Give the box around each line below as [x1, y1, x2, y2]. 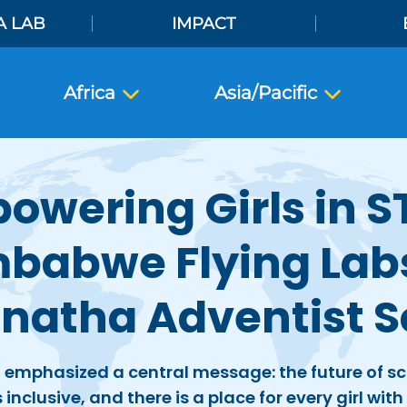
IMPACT [172, 14, 236, 34]
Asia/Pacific [214, 82, 322, 104]
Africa [64, 82, 120, 104]
